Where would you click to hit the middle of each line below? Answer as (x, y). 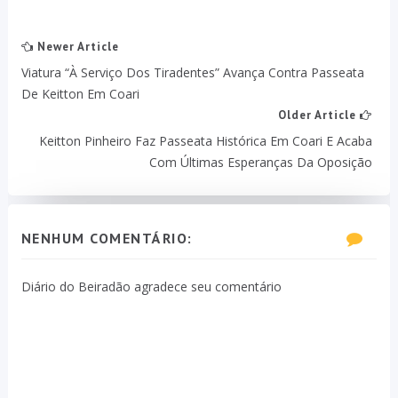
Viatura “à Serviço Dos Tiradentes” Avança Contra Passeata (192, 72)
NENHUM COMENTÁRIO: (107, 238)
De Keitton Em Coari (80, 93)
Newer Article (76, 46)
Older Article (319, 115)
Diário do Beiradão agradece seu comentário (151, 286)
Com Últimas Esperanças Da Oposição (261, 162)
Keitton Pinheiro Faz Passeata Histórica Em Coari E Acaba (206, 140)
